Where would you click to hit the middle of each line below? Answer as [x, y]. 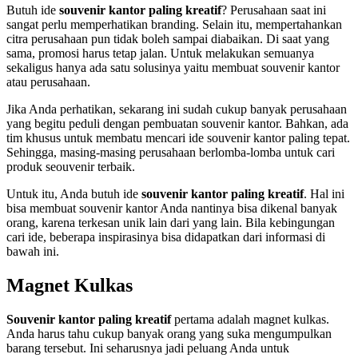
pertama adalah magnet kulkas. [250, 319]
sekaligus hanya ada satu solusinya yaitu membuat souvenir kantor [173, 67]
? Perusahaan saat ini [274, 10]
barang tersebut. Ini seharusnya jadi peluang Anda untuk [148, 348]
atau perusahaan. [48, 82]
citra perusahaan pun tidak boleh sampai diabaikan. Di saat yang [168, 38]
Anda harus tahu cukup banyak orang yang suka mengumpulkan [169, 333]
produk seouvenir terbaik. [71, 166]
